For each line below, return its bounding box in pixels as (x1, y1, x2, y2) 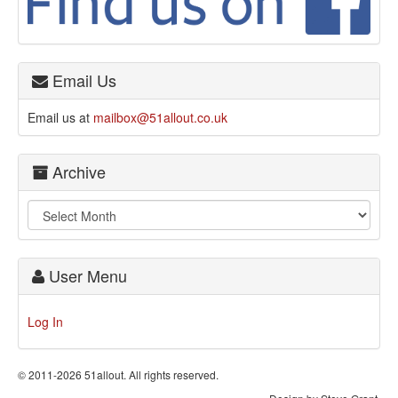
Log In (28, 312, 63, 330)
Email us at (28, 107, 93, 126)
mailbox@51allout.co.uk (93, 107, 227, 126)
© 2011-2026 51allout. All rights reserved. (18, 366, 219, 382)
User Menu (44, 263, 127, 287)
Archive (48, 159, 106, 183)
